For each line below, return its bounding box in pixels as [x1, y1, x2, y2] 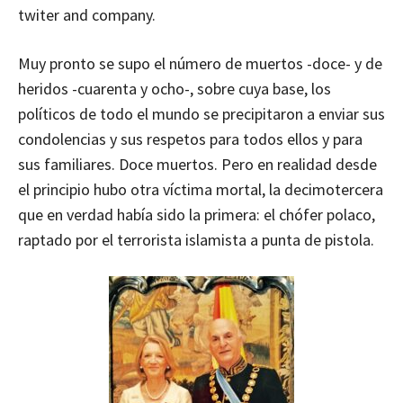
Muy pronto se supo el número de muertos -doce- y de [18, 53, 382, 75]
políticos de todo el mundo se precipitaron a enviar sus [18, 103, 385, 125]
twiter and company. [18, 4, 156, 26]
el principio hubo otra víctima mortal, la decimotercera [18, 179, 383, 201]
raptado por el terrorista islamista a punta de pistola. [18, 229, 374, 251]
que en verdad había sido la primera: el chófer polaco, [18, 204, 375, 226]
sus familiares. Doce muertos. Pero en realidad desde [18, 154, 377, 175]
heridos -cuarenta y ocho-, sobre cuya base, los [18, 78, 331, 100]
